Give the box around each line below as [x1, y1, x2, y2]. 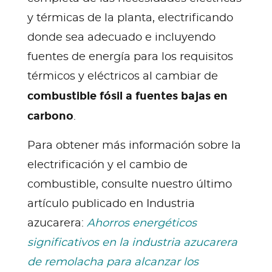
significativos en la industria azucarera [27, 237, 237, 248]
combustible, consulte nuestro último [27, 178, 232, 190]
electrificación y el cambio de [27, 159, 188, 171]
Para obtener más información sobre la [27, 140, 241, 151]
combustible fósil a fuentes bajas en [27, 89, 228, 103]
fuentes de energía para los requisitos [27, 51, 233, 63]
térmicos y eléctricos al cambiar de [27, 70, 218, 82]
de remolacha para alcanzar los [27, 256, 199, 268]
